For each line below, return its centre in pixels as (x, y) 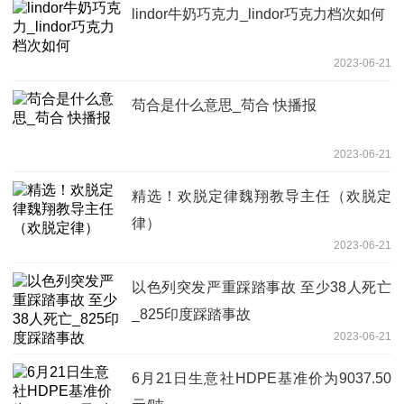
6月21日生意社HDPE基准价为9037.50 (262, 378)
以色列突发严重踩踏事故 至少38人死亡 (262, 287)
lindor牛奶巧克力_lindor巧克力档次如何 (258, 14)
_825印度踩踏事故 (191, 314)
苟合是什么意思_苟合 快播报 (224, 105)
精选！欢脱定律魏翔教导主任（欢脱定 (262, 196)
